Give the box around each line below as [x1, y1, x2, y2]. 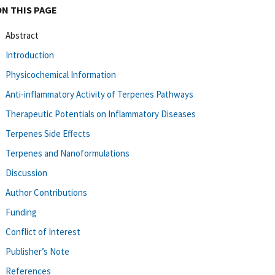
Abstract [6, 29, 39, 41]
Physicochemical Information [6, 68, 116, 80]
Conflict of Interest [6, 225, 80, 238]
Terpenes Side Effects [6, 127, 90, 139]
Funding [6, 206, 37, 218]
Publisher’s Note [6, 245, 69, 257]
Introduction [6, 48, 54, 61]
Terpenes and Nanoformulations [6, 147, 130, 159]
